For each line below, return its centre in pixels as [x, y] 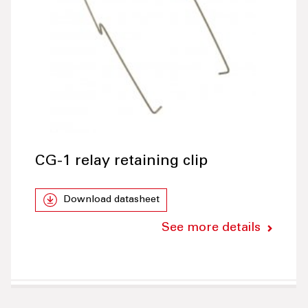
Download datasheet [111, 200]
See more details [211, 229]
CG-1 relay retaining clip [121, 162]
